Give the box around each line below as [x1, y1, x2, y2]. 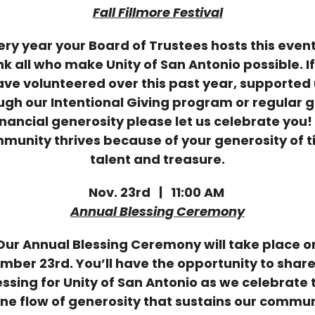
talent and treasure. [90, 150, 225, 168]
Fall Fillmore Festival [92, 4, 223, 21]
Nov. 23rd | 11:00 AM [88, 184, 227, 201]
